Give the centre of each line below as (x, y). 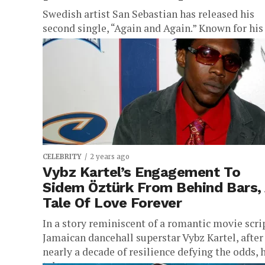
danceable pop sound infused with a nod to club (153, 42)
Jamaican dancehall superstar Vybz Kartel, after (153, 237)
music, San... (71, 56)
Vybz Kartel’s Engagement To (142, 172)
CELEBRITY (62, 157)
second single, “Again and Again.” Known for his (153, 28)
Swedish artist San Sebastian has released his (148, 14)
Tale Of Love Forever (112, 203)
